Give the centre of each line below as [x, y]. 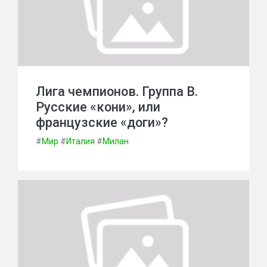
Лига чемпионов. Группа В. [117, 91]
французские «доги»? [102, 122]
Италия [80, 141]
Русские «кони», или [98, 107]
